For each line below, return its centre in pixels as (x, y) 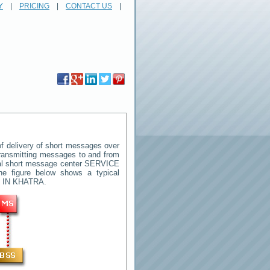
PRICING (34, 6)
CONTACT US (89, 6)
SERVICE (102, 164)
